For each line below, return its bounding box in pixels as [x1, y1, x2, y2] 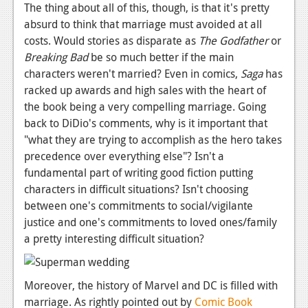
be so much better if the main [88, 49, 234, 65]
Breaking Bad [24, 49, 88, 65]
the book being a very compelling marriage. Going [24, 99, 266, 115]
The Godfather [199, 33, 268, 49]
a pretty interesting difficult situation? [24, 231, 204, 247]
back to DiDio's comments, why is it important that [24, 115, 267, 131]
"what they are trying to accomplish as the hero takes [24, 132, 282, 148]
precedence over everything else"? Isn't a [24, 148, 224, 164]
